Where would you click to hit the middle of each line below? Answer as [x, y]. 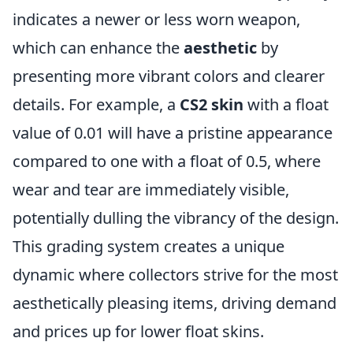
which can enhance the [98, 47]
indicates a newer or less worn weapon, [156, 19]
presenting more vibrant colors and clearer [169, 76]
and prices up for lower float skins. [138, 331]
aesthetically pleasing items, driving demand [175, 303]
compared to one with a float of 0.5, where [167, 161]
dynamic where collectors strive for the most [175, 274]
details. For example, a [96, 104]
